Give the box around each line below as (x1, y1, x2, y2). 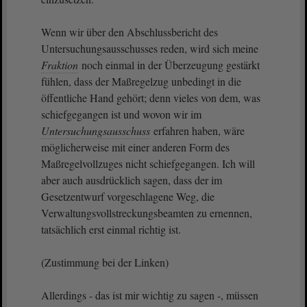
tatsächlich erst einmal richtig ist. (41, 222, 181, 236)
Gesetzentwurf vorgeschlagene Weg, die (41, 189, 214, 204)
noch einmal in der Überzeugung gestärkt (79, 58, 260, 72)
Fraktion (41, 58, 78, 72)
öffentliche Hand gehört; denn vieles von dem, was (41, 90, 260, 105)
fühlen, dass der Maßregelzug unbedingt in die (41, 74, 241, 88)
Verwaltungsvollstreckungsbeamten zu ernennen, (41, 206, 252, 220)
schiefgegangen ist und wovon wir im (41, 107, 201, 121)
